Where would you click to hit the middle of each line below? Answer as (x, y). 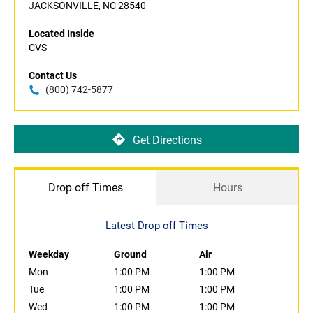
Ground (130, 255)
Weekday (49, 255)
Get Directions (167, 140)
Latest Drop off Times (156, 226)
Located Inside (61, 34)
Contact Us (53, 76)
